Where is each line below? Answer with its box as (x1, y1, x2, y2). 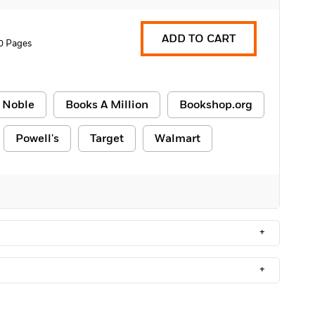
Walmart (155, 131, 200, 146)
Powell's (15, 131, 59, 146)
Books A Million (65, 97, 148, 112)
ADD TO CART (162, 31, 236, 46)
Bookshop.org (179, 97, 252, 112)
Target (90, 131, 124, 146)
